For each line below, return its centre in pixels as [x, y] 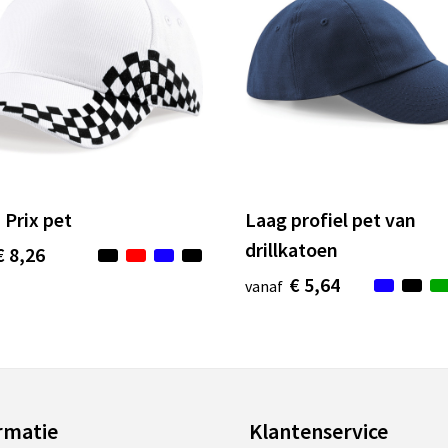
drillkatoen [291, 250]
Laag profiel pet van [330, 220]
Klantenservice [318, 431]
